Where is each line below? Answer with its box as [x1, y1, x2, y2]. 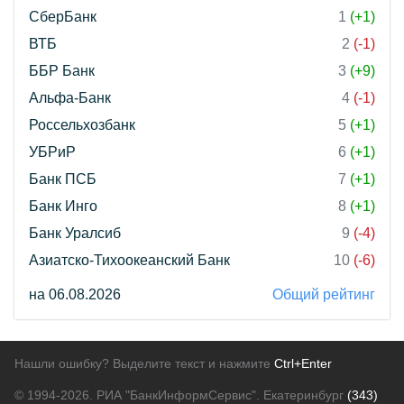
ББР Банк [29, 63, 95, 79]
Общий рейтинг [272, 287, 375, 303]
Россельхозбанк [29, 117, 135, 133]
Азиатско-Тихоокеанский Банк [29, 252, 230, 269]
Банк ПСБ [29, 171, 96, 188]
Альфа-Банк [29, 90, 111, 106]
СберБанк [29, 9, 96, 25]
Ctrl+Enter [274, 356, 332, 372]
